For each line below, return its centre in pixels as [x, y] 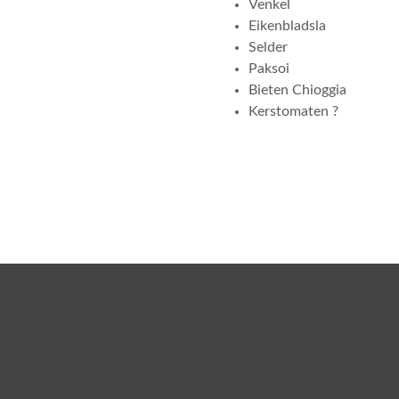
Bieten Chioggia [297, 90]
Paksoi [269, 69]
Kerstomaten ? [293, 111]
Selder [268, 47]
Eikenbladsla [287, 26]
